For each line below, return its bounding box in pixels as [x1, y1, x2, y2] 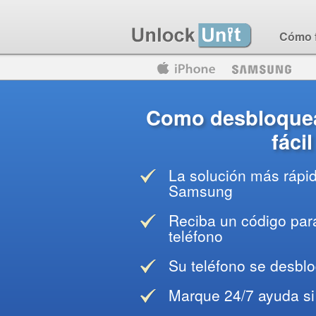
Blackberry [188, 62, 236, 76]
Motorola [33, 62, 73, 76]
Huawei [123, 62, 157, 76]
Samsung [169, 180, 233, 201]
